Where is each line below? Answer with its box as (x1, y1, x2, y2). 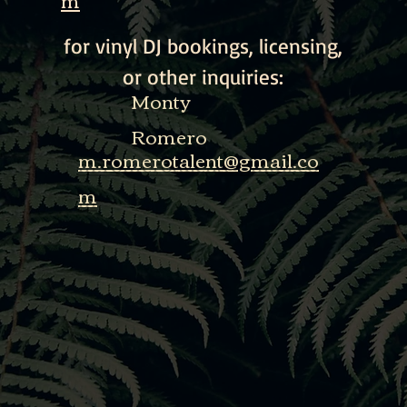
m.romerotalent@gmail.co (78, 142, 319, 177)
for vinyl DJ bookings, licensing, (63, 33, 342, 59)
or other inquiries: (122, 64, 283, 90)
